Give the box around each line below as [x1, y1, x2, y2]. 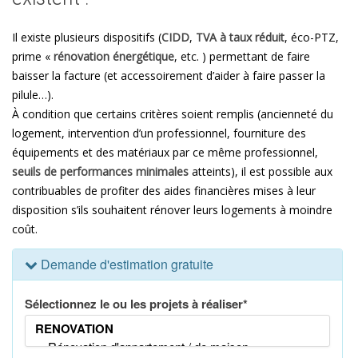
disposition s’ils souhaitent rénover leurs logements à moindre [12, 201, 332, 217]
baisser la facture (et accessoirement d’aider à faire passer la [12, 67, 325, 83]
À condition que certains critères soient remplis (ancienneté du [12, 105, 333, 121]
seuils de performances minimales [12, 163, 189, 179]
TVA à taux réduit [196, 29, 284, 45]
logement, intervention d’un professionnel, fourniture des [12, 125, 306, 141]
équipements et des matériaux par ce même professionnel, [12, 144, 318, 160]
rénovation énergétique [54, 48, 174, 64]
